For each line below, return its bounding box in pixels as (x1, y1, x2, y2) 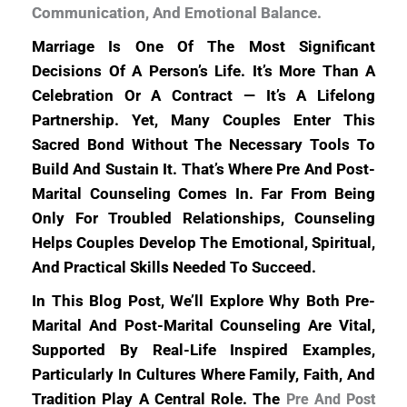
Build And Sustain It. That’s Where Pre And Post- (32, 160, 375, 178)
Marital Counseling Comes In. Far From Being (32, 184, 375, 203)
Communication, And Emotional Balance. (32, 4, 322, 22)
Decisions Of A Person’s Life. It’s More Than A (32, 62, 375, 80)
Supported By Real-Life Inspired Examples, (32, 341, 375, 359)
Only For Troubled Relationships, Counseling (32, 209, 375, 227)
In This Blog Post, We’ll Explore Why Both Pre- (32, 292, 375, 310)
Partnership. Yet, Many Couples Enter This (32, 111, 375, 129)
